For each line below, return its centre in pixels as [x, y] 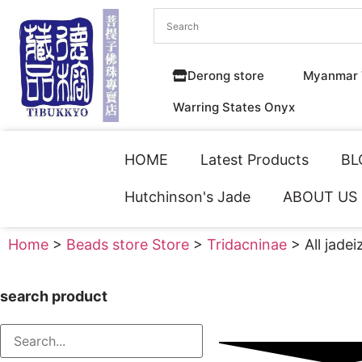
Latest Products [255, 160]
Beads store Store [128, 244]
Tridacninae [247, 244]
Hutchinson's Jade [188, 197]
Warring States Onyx [234, 107]
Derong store [226, 76]
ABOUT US [320, 197]
